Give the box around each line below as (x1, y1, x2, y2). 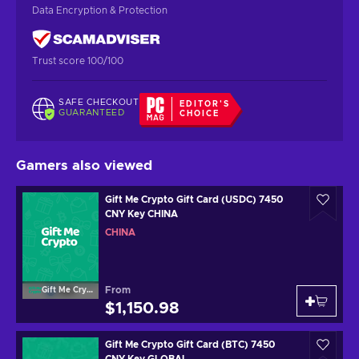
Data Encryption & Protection (32, 5, 167, 15)
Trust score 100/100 (32, 55, 123, 66)
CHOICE (179, 109, 220, 118)
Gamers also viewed (16, 158, 152, 172)
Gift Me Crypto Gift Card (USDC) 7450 (105, 194, 283, 204)
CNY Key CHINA (105, 208, 178, 219)
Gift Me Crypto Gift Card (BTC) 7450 (105, 339, 275, 349)
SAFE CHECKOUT (58, 98, 139, 107)
